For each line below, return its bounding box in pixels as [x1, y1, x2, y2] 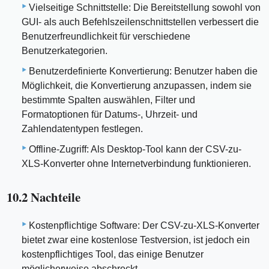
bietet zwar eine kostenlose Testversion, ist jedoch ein [22, 235, 250, 246]
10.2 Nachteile [7, 187, 81, 206]
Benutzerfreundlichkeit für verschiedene [22, 31, 190, 41]
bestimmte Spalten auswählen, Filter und [22, 94, 195, 105]
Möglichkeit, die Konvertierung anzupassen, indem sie [22, 80, 252, 91]
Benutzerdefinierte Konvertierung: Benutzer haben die [29, 65, 258, 76]
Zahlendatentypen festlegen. [22, 123, 143, 134]
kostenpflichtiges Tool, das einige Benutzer [22, 249, 204, 260]
